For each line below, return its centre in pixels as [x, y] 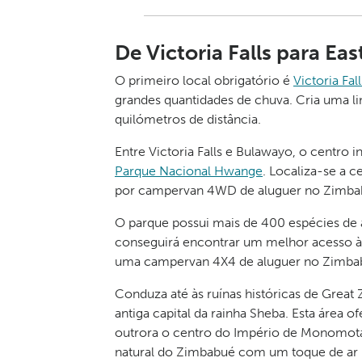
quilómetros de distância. [188, 119]
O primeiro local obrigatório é [204, 80]
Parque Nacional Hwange [189, 171]
